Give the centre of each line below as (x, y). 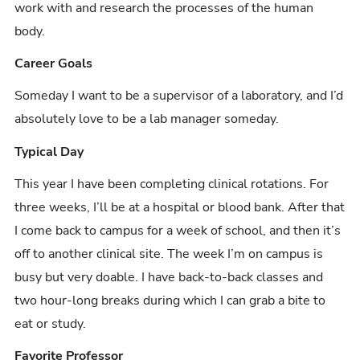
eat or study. (51, 324)
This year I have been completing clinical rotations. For (172, 184)
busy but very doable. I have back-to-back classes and (169, 278)
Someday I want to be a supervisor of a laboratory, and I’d (179, 96)
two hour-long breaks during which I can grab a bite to (170, 301)
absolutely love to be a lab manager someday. (147, 119)
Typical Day (49, 151)
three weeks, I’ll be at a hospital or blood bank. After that (180, 208)
